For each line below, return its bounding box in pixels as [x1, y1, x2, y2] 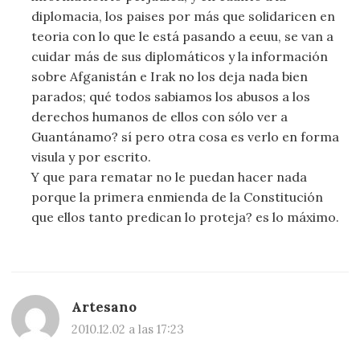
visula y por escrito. [31, 148, 152, 165]
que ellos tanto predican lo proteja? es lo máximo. [31, 208, 340, 225]
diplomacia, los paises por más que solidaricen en [31, 7, 336, 24]
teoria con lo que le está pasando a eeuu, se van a [31, 27, 334, 44]
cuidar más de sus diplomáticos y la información [31, 47, 329, 64]
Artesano [72, 298, 137, 317]
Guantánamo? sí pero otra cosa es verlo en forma [31, 128, 340, 145]
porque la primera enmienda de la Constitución [31, 188, 324, 205]
